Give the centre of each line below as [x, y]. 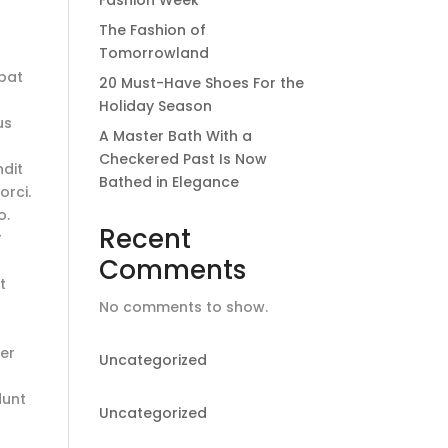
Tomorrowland [153, 53]
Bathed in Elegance [168, 182]
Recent [144, 239]
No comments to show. [183, 307]
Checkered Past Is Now [182, 159]
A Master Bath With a [175, 136]
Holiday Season [155, 106]
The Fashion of [152, 30]
